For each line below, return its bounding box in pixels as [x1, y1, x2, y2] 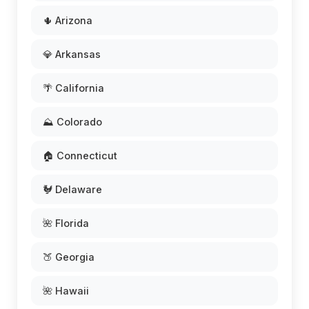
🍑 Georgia [43, 251, 94, 263]
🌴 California [43, 82, 104, 94]
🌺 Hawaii [43, 285, 89, 297]
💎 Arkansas [43, 48, 101, 60]
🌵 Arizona [43, 14, 92, 26]
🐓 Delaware [43, 183, 102, 195]
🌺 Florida [43, 217, 89, 229]
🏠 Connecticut [43, 150, 117, 161]
